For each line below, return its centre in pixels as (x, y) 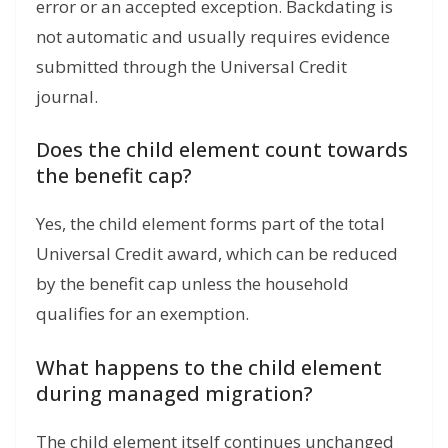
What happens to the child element (209, 367)
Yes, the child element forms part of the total (210, 224)
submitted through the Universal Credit (191, 66)
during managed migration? (174, 393)
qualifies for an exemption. (142, 314)
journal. (67, 96)
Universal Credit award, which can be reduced (217, 254)
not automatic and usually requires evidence (213, 36)
